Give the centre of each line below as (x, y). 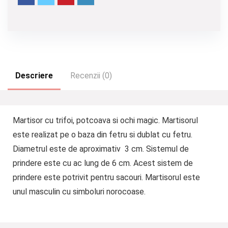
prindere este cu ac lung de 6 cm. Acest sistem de (103, 163)
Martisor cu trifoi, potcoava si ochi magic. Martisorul (105, 120)
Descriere (34, 76)
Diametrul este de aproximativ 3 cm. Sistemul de (101, 149)
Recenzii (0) (91, 76)
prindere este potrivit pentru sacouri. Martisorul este (106, 177)
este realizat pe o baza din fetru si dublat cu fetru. (102, 134)
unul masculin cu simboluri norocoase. (79, 191)
